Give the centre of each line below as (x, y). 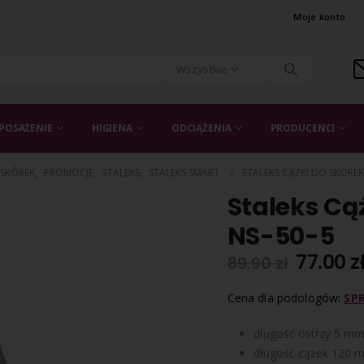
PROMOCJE (69, 173)
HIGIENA (112, 128)
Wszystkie (202, 69)
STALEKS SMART (184, 173)
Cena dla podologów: (286, 298)
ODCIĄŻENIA (201, 128)
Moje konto (320, 17)
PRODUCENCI (303, 128)
